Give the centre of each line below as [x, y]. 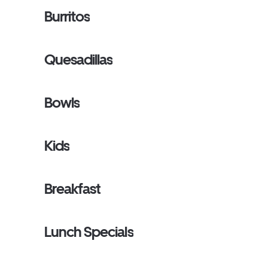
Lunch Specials [89, 232]
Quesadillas [79, 60]
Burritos [67, 16]
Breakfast [73, 189]
